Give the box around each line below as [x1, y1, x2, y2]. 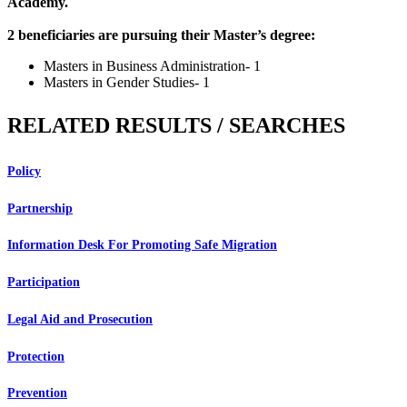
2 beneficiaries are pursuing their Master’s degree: [7, 27, 315, 44]
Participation [7, 275, 80, 290]
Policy [7, 164, 41, 178]
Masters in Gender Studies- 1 [44, 74, 210, 91]
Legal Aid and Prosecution [7, 312, 153, 326]
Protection [7, 349, 65, 363]
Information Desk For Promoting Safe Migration [7, 238, 277, 253]
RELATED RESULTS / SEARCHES [7, 114, 345, 138]
